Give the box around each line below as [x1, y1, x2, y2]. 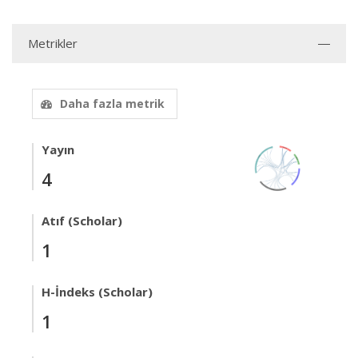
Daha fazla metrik [60, 96, 165, 111]
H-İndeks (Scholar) [42, 284, 153, 300]
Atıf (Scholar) [42, 213, 122, 229]
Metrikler [28, 35, 78, 51]
